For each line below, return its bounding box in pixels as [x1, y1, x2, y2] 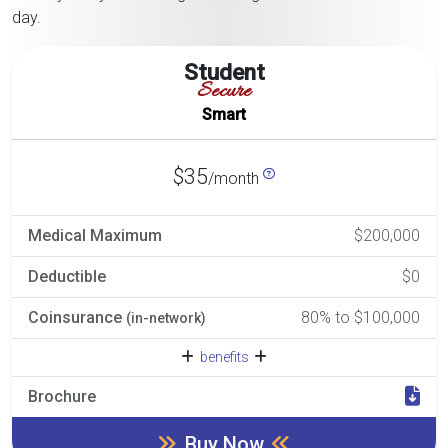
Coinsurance [28, 307, 126, 327]
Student [183, 58, 265, 85]
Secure [197, 77, 251, 106]
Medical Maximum [28, 225, 162, 245]
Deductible [28, 266, 106, 286]
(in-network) [126, 309, 206, 326]
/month [208, 168, 263, 188]
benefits [196, 348, 252, 365]
